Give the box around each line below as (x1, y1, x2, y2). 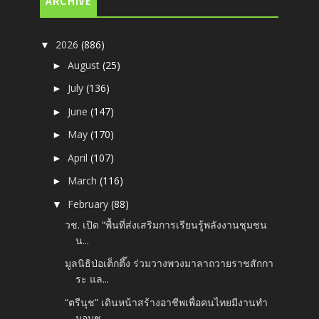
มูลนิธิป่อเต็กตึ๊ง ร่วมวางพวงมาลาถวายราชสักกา (65, 256, 274, 271)
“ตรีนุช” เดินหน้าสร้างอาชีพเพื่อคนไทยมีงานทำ (65, 295, 268, 309)
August (68, 58, 103, 72)
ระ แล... (75, 272, 110, 286)
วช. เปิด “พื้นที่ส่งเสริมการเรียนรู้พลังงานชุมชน (65, 217, 268, 231)
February (68, 197, 112, 211)
